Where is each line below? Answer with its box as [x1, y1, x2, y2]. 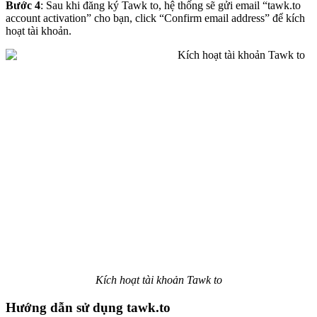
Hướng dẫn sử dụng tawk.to [6, 300, 171, 316]
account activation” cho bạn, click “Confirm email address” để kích [6, 12, 305, 25]
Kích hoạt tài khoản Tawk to [95, 274, 222, 287]
